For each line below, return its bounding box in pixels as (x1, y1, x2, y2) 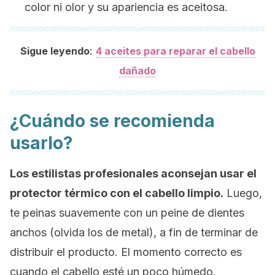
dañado (119, 64, 156, 77)
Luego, (223, 187, 262, 199)
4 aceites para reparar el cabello (95, 45, 255, 57)
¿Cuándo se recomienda (10, 110, 215, 131)
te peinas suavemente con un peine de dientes (10, 206, 244, 219)
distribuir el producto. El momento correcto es (10, 246, 242, 258)
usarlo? (10, 133, 73, 153)
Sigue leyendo (20, 45, 90, 57)
